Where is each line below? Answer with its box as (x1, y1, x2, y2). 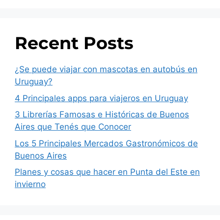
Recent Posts (15, 32, 134, 54)
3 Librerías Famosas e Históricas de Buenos (15, 110, 189, 120)
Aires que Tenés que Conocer (15, 122, 131, 132)
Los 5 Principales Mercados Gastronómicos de (15, 138, 198, 148)
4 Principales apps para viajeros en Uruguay (15, 93, 188, 103)
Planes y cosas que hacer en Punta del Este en (15, 167, 200, 177)
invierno (15, 179, 46, 190)
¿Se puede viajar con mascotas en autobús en (15, 64, 197, 75)
